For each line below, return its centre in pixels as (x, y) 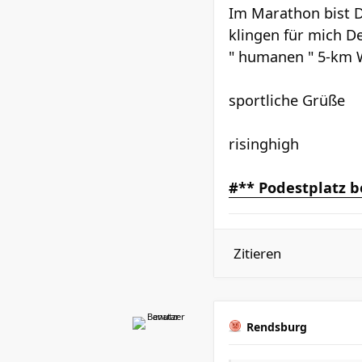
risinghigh (264, 144)
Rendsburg (277, 327)
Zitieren (257, 253)
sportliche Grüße (287, 100)
